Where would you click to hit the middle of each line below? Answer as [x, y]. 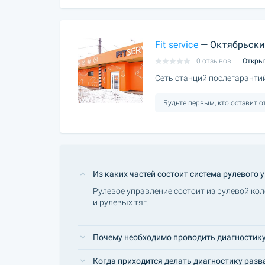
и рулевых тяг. [121, 202]
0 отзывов [214, 61]
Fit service [177, 44]
